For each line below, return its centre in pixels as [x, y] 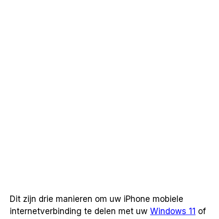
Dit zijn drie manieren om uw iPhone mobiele [97, 199]
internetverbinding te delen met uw [80, 211]
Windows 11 [173, 211]
